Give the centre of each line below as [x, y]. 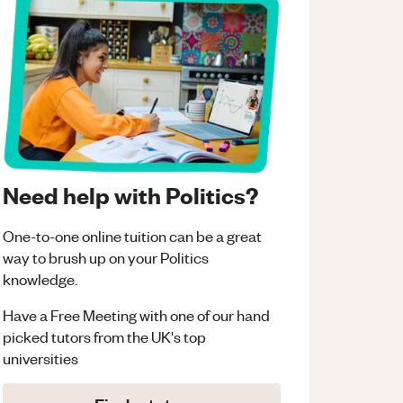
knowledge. [40, 279]
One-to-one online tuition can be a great [133, 236]
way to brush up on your [81, 258]
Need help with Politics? [131, 195]
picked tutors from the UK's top [105, 337]
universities [41, 358]
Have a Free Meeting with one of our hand [137, 315]
